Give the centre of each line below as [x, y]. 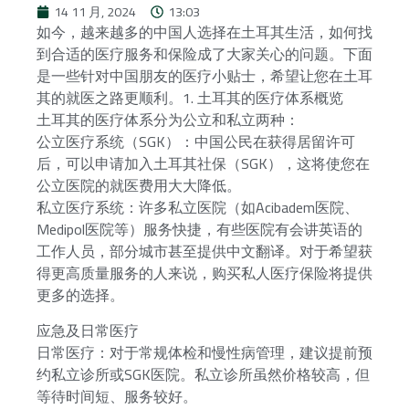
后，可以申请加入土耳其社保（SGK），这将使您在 [203, 164]
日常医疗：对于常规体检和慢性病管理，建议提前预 [204, 352]
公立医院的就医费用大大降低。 [139, 186]
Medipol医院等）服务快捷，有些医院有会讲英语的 [199, 230]
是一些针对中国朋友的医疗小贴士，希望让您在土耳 [204, 76]
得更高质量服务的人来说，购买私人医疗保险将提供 [204, 273]
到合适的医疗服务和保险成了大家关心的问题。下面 [204, 54]
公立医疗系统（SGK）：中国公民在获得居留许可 [196, 142]
